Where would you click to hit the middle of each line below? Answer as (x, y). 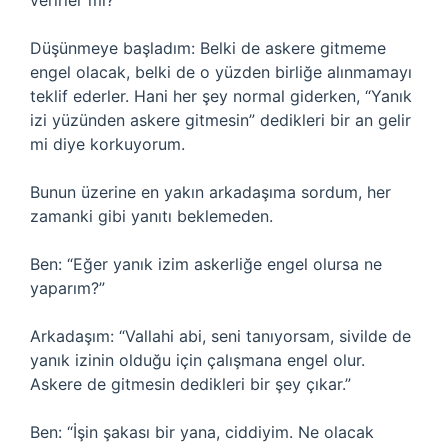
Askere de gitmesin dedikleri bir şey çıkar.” (190, 384)
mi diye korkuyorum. (107, 144)
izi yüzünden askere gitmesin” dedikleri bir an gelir (220, 120)
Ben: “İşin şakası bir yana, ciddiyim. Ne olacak (202, 432)
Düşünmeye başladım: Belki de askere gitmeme (208, 48)
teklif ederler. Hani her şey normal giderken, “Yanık (221, 96)
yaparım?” (67, 288)
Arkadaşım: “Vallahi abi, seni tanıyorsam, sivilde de (220, 336)
